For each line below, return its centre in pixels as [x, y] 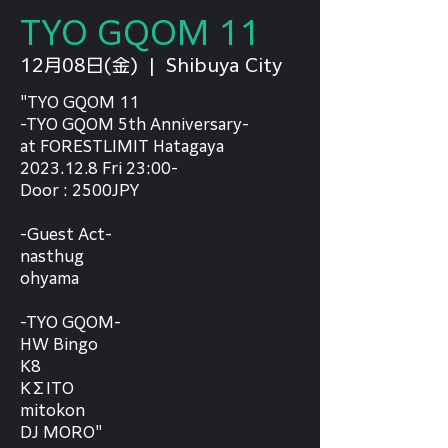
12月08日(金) [79, 65]
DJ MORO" [61, 432]
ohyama [49, 278]
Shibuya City [224, 65]
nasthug [52, 256]
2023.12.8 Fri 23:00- [99, 168]
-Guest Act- [66, 234]
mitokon [52, 410]
